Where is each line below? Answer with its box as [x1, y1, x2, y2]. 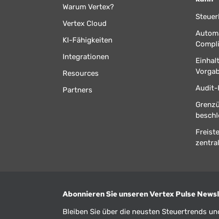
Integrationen [62, 52, 109, 61]
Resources [62, 68, 99, 78]
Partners [62, 85, 92, 94]
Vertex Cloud [62, 19, 107, 28]
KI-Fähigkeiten [62, 35, 112, 44]
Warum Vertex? [62, 2, 114, 11]
